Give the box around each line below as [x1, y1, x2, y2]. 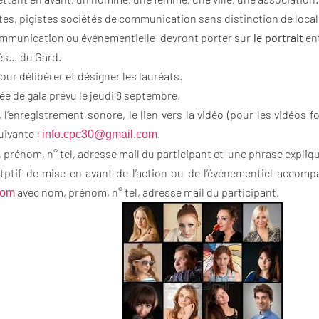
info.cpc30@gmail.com [42, 127, 157, 140]
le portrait [253, 30, 303, 44]
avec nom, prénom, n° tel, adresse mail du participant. [15, 184, 279, 199]
